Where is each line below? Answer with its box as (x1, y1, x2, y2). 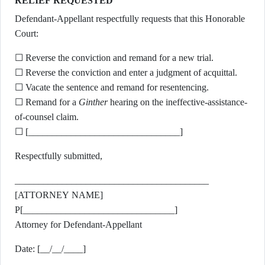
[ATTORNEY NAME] (15, 190, 103, 200)
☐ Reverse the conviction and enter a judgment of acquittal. (15, 67, 237, 77)
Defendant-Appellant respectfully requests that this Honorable (15, 14, 245, 24)
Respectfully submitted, (15, 151, 102, 161)
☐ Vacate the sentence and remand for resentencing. (15, 82, 209, 92)
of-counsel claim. (15, 112, 79, 122)
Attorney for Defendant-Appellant (15, 219, 142, 230)
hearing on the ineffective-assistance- (108, 97, 247, 107)
